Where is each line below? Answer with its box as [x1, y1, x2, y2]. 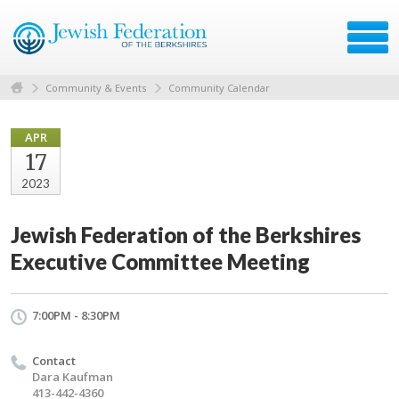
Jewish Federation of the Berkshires [11, 221, 361, 248]
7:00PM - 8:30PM [32, 306, 120, 323]
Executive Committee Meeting [11, 248, 310, 274]
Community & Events [45, 80, 146, 94]
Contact [32, 352, 76, 369]
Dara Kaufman [32, 368, 113, 385]
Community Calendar [168, 80, 270, 94]
